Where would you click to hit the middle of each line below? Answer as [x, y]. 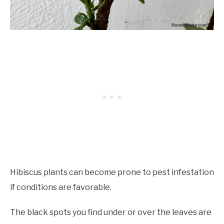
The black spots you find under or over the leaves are [111, 212]
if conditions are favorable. [61, 187]
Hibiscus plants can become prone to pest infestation [112, 172]
